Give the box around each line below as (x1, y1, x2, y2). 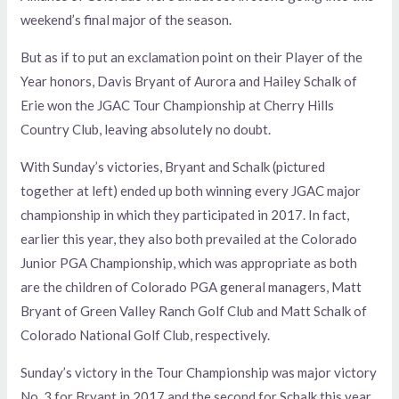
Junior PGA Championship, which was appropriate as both (20, 255, 358, 272)
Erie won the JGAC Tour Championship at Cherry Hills (20, 97, 335, 114)
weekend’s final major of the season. (20, 12, 232, 28)
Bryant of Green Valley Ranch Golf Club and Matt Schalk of (20, 303, 368, 320)
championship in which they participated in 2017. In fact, (20, 207, 350, 224)
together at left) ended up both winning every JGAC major (20, 183, 362, 199)
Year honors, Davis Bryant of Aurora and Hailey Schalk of (20, 73, 358, 90)
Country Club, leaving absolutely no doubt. (20, 121, 272, 138)
